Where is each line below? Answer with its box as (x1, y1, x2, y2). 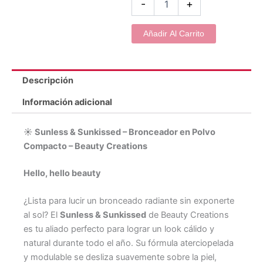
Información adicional (22, 97, 112, 108)
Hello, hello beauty (23, 167, 101, 178)
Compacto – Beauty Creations (23, 140, 147, 151)
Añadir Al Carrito (143, 29, 204, 39)
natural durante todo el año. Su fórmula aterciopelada (23, 237, 234, 248)
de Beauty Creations (146, 209, 229, 220)
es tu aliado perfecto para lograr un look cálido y (23, 223, 214, 234)
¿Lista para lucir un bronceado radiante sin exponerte (23, 195, 234, 206)
